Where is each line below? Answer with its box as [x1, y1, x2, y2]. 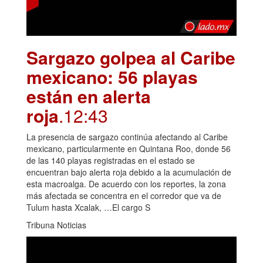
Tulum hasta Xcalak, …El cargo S [26, 201, 150, 213]
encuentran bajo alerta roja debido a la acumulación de [26, 166, 231, 178]
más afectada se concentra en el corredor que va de [26, 189, 221, 201]
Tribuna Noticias [26, 218, 86, 231]
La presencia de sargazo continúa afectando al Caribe [26, 130, 228, 143]
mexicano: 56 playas [26, 63, 198, 89]
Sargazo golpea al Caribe [26, 44, 235, 70]
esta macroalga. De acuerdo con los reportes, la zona [26, 177, 226, 190]
